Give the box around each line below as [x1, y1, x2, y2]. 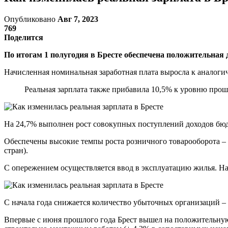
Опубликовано [4, 14, 58, 23]
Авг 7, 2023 [58, 14, 98, 23]
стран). [4, 146, 28, 155]
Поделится [4, 33, 43, 42]
